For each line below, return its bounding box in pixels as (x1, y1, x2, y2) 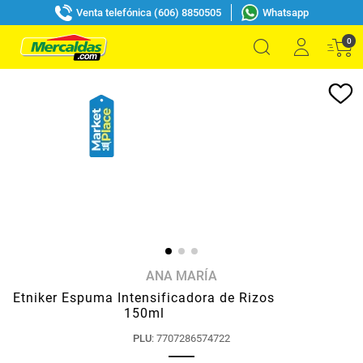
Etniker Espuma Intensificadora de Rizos (13, 290, 275, 305)
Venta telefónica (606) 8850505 (75, 6, 221, 19)
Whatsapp (262, 6, 309, 19)
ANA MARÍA (146, 268, 217, 284)
